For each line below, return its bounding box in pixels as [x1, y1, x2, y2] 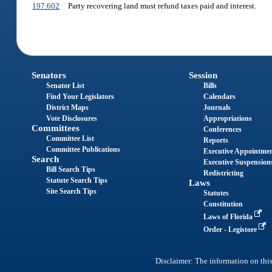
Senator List [46, 81, 85, 90]
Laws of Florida [203, 212, 254, 221]
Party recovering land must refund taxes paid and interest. [67, 1, 256, 11]
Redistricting [203, 168, 243, 177]
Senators [32, 70, 67, 80]
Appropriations [203, 114, 252, 123]
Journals [203, 103, 231, 112]
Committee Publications [46, 144, 121, 154]
